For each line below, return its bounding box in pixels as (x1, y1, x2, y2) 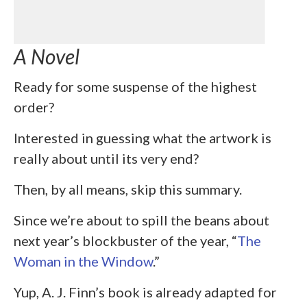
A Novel (14, 43, 79, 69)
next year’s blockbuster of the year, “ (14, 232, 237, 249)
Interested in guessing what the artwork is (14, 130, 271, 147)
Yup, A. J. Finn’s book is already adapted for (14, 284, 277, 301)
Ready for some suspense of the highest (14, 78, 257, 95)
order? (14, 99, 54, 116)
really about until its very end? (14, 150, 199, 167)
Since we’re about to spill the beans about (14, 212, 269, 229)
